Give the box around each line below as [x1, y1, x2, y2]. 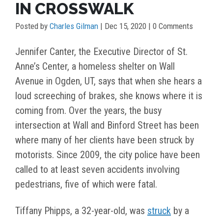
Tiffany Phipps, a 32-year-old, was [15, 205, 147, 217]
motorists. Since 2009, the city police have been [15, 149, 200, 161]
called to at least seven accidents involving [15, 164, 180, 176]
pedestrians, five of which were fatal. [15, 178, 160, 191]
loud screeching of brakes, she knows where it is [15, 90, 202, 102]
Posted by [15, 21, 50, 31]
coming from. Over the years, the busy [15, 105, 162, 117]
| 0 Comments [146, 21, 193, 31]
